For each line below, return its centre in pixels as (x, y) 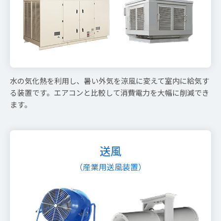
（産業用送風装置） (110, 166)
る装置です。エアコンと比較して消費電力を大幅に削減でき (110, 92)
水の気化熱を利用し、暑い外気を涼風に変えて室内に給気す (110, 80)
